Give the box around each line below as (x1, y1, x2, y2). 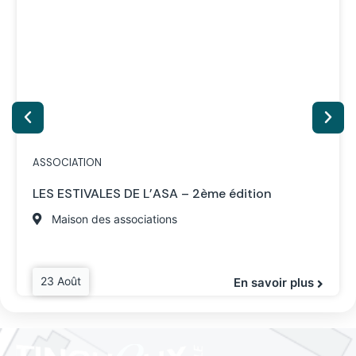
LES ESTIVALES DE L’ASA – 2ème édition (33, 185, 272, 203)
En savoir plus (234, 274, 317, 290)
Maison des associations (51, 212, 177, 226)
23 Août (41, 274, 81, 288)
